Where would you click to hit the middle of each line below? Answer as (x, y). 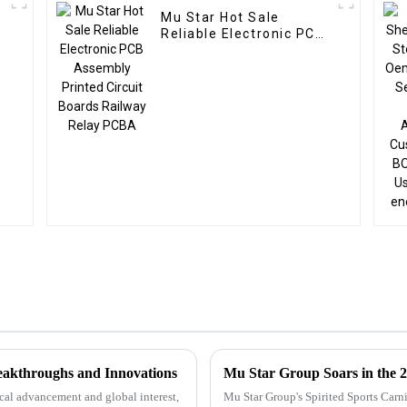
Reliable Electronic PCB (243, 34)
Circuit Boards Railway (240, 67)
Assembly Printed (223, 50)
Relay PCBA (202, 83)
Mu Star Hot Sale (220, 18)
